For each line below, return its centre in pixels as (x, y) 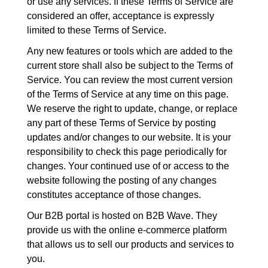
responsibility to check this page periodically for (127, 152)
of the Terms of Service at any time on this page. (128, 94)
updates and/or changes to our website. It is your (129, 137)
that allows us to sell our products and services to (130, 244)
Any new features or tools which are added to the (130, 51)
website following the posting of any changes (122, 180)
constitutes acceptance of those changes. (114, 195)
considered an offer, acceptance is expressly (121, 16)
